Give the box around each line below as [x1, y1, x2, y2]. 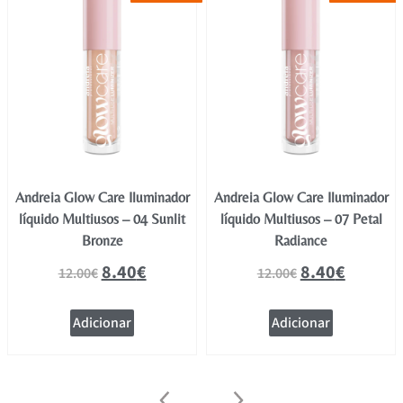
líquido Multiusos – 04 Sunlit [19, 210, 186, 228]
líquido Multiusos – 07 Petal [219, 210, 382, 228]
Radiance [274, 232, 328, 249]
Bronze [81, 232, 123, 249]
